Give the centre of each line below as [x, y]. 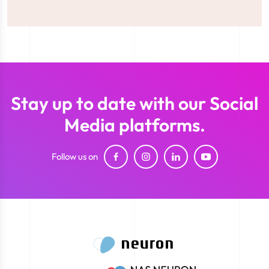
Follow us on [74, 156]
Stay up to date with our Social [134, 103]
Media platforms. [134, 125]
